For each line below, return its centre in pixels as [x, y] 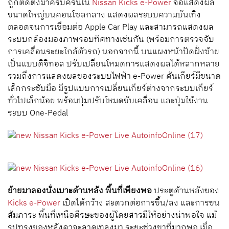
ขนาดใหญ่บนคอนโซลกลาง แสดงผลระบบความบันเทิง [104, 15]
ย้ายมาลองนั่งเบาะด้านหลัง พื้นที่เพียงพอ [80, 191]
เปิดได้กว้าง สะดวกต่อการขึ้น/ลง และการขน [140, 203]
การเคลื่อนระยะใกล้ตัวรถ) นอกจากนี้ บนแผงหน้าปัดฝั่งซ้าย [113, 52]
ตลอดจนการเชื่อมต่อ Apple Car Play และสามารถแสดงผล [111, 27]
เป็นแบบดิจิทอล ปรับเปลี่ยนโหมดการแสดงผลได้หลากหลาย [114, 64]
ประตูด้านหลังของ [186, 191]
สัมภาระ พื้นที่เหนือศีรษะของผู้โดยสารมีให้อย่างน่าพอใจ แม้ [112, 215]
